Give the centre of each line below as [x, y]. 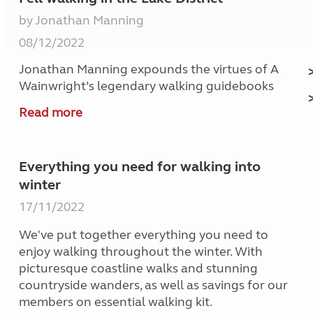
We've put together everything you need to [144, 235]
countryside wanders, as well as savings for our [154, 285]
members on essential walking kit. [116, 302]
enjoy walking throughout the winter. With [141, 252]
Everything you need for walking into [140, 167]
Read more [51, 113]
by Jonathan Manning [82, 21]
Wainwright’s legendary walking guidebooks [147, 86]
